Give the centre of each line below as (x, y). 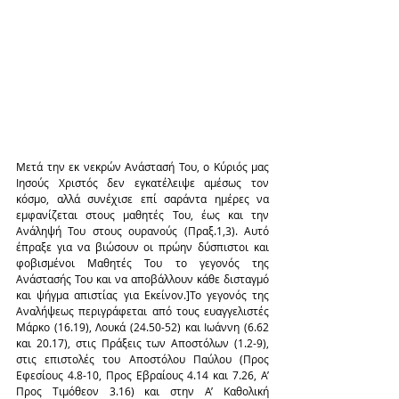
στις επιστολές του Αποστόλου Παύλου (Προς (142, 358)
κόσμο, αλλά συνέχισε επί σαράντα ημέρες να (142, 198)
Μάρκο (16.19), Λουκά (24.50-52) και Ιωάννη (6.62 (142, 326)
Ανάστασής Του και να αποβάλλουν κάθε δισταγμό (142, 278)
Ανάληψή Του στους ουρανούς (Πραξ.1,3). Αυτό (142, 230)
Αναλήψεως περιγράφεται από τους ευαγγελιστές (142, 310)
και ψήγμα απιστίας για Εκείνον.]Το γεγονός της (142, 294)
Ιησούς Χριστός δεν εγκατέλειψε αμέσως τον (142, 182)
